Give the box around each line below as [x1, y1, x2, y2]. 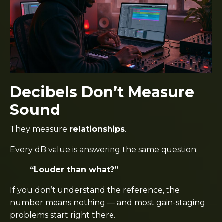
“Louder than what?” [30, 165, 118, 174]
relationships [69, 124, 125, 134]
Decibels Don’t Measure [10, 82, 194, 101]
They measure [10, 124, 69, 134]
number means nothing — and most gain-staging [10, 197, 205, 207]
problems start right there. [10, 210, 115, 220]
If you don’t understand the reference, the [10, 185, 180, 195]
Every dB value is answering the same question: [10, 144, 198, 154]
